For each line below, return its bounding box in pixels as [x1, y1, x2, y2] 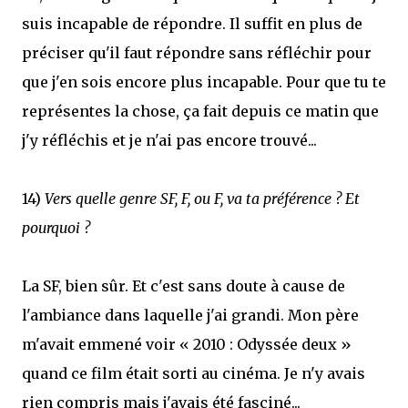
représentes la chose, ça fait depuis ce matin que [22, 102, 379, 120]
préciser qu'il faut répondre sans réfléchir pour [22, 44, 372, 62]
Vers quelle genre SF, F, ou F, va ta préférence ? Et [45, 189, 360, 208]
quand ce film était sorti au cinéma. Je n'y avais [22, 364, 365, 382]
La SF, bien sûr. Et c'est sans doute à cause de [22, 277, 345, 295]
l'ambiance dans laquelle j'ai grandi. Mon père [22, 306, 359, 324]
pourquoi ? [22, 219, 90, 237]
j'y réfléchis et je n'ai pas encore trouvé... [22, 131, 317, 149]
